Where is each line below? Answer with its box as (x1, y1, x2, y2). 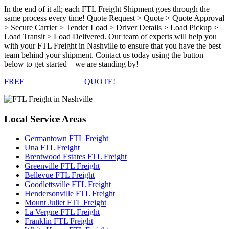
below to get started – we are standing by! (4, 59, 139, 68)
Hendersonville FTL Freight (25, 189, 115, 198)
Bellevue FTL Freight (25, 171, 95, 180)
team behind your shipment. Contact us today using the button (4, 50, 203, 59)
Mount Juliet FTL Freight (25, 198, 106, 208)
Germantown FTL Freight (25, 134, 108, 143)
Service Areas (28, 113, 86, 124)
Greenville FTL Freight (25, 162, 100, 171)
